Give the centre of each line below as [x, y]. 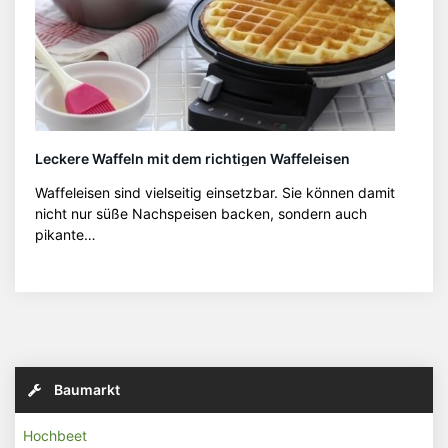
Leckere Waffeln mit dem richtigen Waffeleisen [192, 158]
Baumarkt [85, 389]
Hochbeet [55, 435]
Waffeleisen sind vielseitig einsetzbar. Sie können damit [215, 192]
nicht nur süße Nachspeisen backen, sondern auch [201, 213]
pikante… [65, 234]
